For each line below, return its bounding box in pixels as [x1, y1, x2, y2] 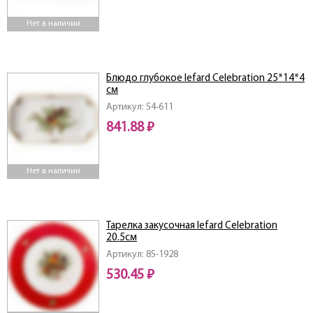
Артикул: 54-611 [106, 102, 173, 113]
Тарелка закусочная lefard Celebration [106, 221, 277, 232]
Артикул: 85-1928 [106, 249, 178, 261]
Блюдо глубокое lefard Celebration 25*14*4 [106, 73, 305, 85]
